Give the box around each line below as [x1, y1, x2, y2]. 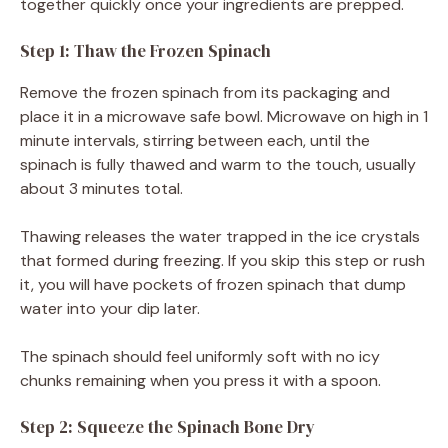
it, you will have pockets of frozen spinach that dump [20, 273, 406, 295]
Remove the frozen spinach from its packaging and [20, 81, 390, 103]
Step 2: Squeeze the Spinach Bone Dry [20, 414, 315, 439]
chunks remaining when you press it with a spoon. [20, 369, 381, 391]
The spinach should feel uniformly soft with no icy [20, 345, 380, 367]
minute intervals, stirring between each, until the [20, 129, 370, 151]
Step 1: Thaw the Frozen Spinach [20, 38, 271, 63]
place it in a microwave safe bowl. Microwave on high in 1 [20, 105, 428, 127]
